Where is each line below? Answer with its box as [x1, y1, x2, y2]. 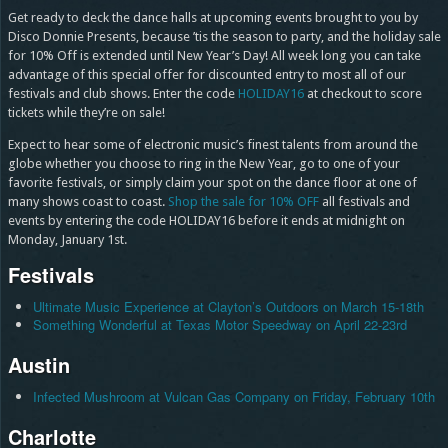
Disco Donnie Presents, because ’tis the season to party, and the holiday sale [7, 29, 441, 45]
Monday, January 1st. [7, 232, 127, 248]
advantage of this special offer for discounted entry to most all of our [7, 67, 406, 83]
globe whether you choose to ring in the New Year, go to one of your [7, 156, 400, 172]
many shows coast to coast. [7, 194, 168, 210]
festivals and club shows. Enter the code [7, 86, 238, 102]
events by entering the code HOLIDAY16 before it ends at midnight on [7, 213, 405, 229]
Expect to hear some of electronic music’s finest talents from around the [7, 137, 418, 153]
